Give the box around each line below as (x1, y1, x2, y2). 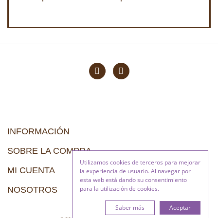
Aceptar (169, 203, 191, 212)
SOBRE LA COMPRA (7, 146, 91, 156)
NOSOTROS (7, 185, 57, 195)
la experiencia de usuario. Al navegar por (80, 167, 191, 175)
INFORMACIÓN (7, 127, 70, 136)
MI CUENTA (7, 165, 55, 175)
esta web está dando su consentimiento (80, 176, 187, 184)
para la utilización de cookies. (80, 184, 159, 193)
